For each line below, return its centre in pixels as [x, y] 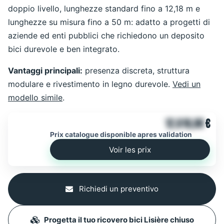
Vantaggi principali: [45, 71]
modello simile [35, 98]
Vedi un [186, 84]
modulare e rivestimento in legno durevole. [90, 84]
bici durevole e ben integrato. [64, 49]
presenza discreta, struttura [136, 71]
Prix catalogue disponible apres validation [121, 135]
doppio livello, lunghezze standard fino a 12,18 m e [104, 9]
